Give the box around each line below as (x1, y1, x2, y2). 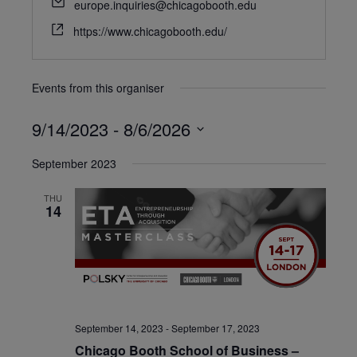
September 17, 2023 (171, 321, 260, 335)
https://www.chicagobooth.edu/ (73, 23, 227, 39)
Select (30, 143, 67, 159)
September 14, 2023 (74, 321, 163, 335)
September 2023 (31, 155, 116, 171)
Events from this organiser (31, 80, 164, 96)
